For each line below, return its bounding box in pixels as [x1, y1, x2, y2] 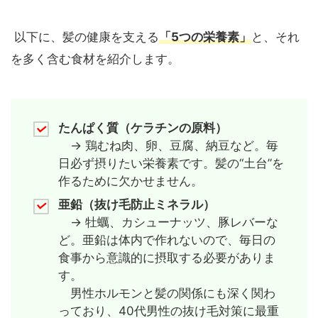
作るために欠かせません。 [57, 173, 203, 188]
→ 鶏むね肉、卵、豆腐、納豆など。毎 [57, 138, 278, 153]
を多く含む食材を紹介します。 [11, 52, 180, 67]
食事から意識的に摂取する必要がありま [57, 251, 275, 265]
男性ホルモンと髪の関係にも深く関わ [57, 286, 275, 301]
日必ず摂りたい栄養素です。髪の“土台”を [57, 155, 284, 170]
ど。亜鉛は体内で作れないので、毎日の [57, 233, 275, 248]
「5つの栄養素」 [159, 30, 251, 45]
